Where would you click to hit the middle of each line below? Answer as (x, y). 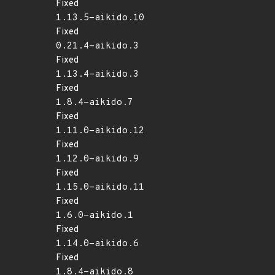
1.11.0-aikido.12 (100, 131)
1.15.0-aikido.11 (100, 188)
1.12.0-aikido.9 (97, 159)
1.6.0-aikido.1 (95, 216)
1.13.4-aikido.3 (97, 75)
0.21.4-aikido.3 (97, 46)
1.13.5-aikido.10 (100, 18)
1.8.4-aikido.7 (95, 103)
